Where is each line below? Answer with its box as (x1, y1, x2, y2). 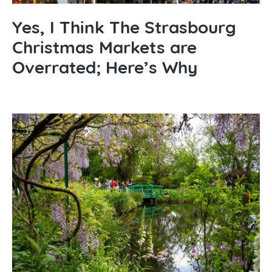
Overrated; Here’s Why (12, 56, 197, 78)
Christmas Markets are (12, 36, 197, 58)
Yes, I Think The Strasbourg (12, 16, 236, 38)
